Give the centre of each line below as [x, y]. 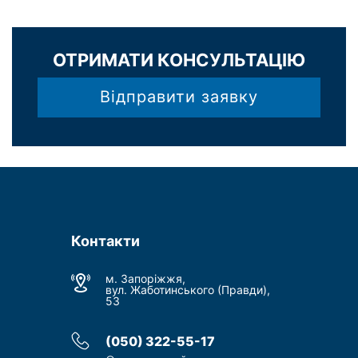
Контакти [105, 241]
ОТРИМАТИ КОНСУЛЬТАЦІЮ [179, 60]
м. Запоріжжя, [145, 278]
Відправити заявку [179, 97]
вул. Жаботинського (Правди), [188, 290]
